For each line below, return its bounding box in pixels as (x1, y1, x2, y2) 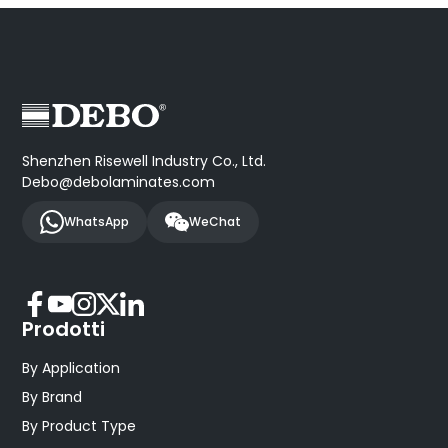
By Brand (22, 387, 83, 408)
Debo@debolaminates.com (22, 172, 216, 193)
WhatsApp (64, 213, 130, 231)
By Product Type (22, 416, 137, 437)
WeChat (189, 213, 242, 231)
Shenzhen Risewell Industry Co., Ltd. (22, 151, 267, 172)
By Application (22, 358, 121, 379)
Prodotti (22, 315, 106, 344)
